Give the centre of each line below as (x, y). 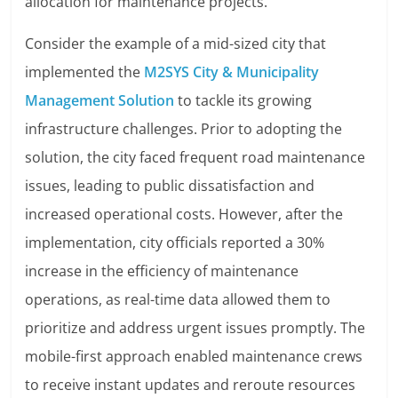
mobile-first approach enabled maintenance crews (194, 357)
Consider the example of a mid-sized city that (176, 44)
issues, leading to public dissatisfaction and (170, 186)
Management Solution (100, 101)
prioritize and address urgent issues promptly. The (195, 328)
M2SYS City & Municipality (232, 72)
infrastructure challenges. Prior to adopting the (184, 129)
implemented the (85, 72)
